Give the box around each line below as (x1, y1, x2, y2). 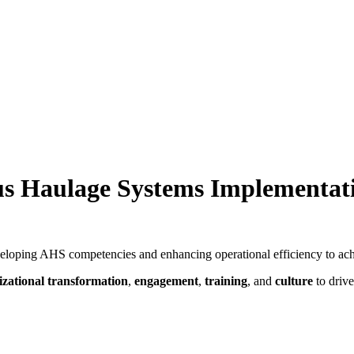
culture (275, 273, 313, 288)
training (205, 273, 247, 288)
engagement (134, 273, 198, 288)
